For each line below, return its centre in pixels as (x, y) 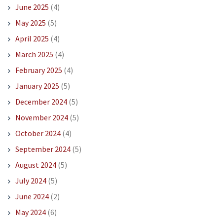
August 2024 (36, 165)
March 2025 (34, 54)
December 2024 (41, 101)
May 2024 (30, 212)
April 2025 (32, 38)
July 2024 (31, 180)
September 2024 (43, 149)
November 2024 (41, 117)
